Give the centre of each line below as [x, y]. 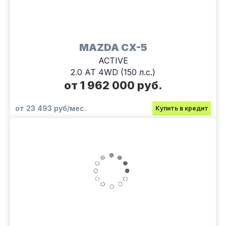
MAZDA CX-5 [113, 47]
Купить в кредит [182, 108]
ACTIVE [113, 60]
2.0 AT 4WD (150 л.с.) [113, 72]
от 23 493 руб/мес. [51, 108]
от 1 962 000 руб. [113, 85]
